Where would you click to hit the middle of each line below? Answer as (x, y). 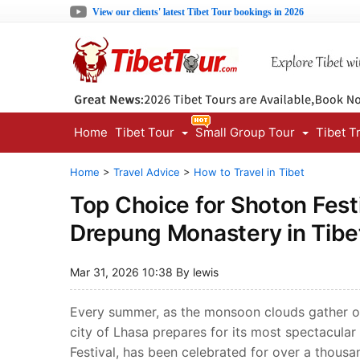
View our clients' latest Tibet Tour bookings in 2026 (198, 12)
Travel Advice (147, 172)
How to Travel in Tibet (249, 172)
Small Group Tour (245, 132)
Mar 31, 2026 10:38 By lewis (144, 272)
